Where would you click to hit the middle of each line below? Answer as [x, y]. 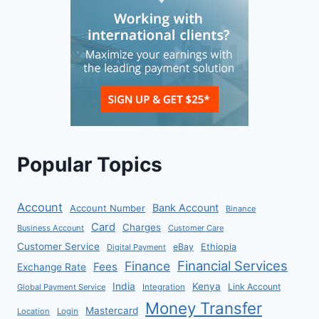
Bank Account [185, 207]
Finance [147, 266]
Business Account [51, 228]
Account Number [108, 208]
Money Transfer [204, 308]
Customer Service [58, 246]
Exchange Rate [52, 267]
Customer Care [196, 228]
